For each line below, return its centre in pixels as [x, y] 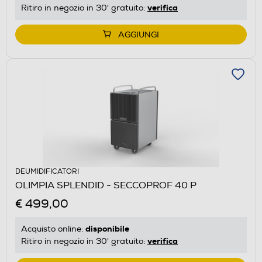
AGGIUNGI [139, 35]
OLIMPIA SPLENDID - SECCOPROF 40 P [106, 185]
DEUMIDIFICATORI [47, 171]
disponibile [107, 228]
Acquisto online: [53, 229]
